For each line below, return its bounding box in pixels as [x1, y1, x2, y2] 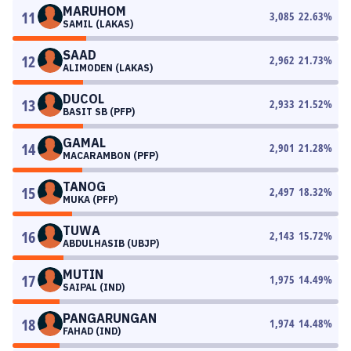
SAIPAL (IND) [63, 281, 125, 293]
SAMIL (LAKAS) [63, 18, 133, 30]
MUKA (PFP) [63, 194, 118, 205]
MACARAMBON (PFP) [63, 150, 158, 161]
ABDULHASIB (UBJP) [63, 237, 159, 249]
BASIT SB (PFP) [63, 106, 135, 118]
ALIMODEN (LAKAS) [63, 62, 153, 74]
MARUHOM [63, 3, 126, 19]
